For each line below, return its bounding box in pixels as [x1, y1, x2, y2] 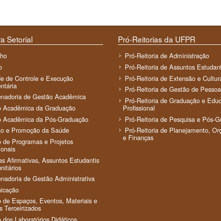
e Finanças [123, 133, 154, 143]
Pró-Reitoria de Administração [125, 51, 210, 61]
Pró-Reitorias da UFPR [118, 34, 195, 45]
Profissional [123, 103, 155, 112]
